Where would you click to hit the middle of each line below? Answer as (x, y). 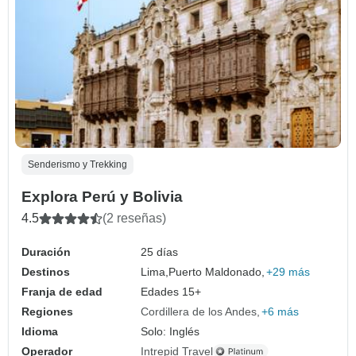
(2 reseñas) (134, 218)
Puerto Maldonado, (217, 271)
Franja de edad (62, 291)
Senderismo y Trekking (77, 164)
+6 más (281, 311)
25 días (160, 252)
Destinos (46, 271)
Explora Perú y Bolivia (102, 196)
